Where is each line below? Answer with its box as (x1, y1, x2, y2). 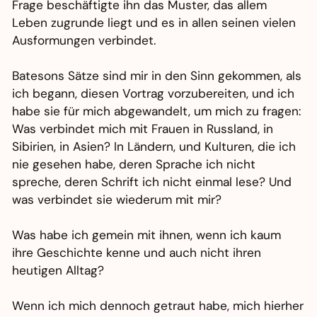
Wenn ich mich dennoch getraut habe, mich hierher (12, 298, 304, 314)
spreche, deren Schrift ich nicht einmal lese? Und (12, 174, 292, 190)
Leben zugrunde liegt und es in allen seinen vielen (12, 15, 296, 31)
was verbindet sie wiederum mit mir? (12, 192, 222, 208)
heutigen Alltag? (12, 263, 105, 279)
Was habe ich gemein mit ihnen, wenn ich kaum (12, 227, 282, 243)
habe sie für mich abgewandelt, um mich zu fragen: (12, 103, 301, 120)
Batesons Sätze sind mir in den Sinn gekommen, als (12, 68, 302, 84)
